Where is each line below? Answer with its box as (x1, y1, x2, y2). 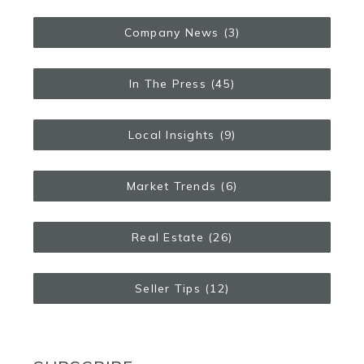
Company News (123, 24, 219, 40)
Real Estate (132, 229, 204, 245)
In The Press (128, 76, 206, 91)
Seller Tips (135, 280, 201, 296)
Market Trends (126, 178, 217, 193)
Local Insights (128, 127, 215, 142)
